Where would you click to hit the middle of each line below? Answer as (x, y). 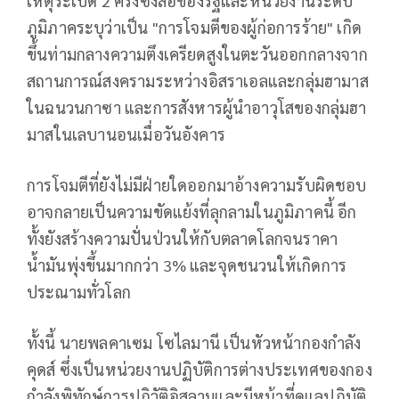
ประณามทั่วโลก (79, 291)
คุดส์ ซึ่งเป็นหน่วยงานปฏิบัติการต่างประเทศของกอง (199, 369)
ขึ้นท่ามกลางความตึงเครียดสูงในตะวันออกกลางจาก (197, 53)
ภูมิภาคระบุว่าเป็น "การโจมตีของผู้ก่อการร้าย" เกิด (195, 27)
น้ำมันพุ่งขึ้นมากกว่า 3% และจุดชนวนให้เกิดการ (187, 265)
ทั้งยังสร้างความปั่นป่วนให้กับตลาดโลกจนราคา (183, 238)
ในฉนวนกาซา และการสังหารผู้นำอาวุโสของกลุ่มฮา (197, 107)
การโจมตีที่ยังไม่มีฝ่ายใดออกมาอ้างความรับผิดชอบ (197, 184)
